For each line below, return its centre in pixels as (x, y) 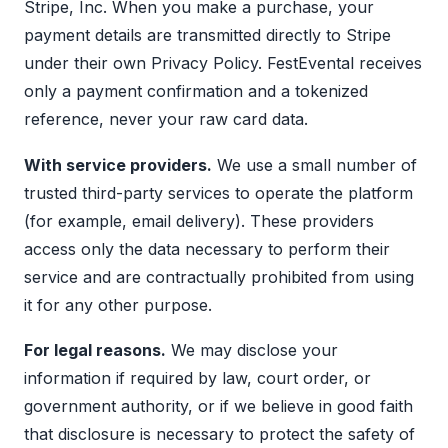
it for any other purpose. (118, 304)
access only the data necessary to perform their (207, 248)
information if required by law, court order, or (197, 378)
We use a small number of (314, 164)
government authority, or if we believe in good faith (218, 406)
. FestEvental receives (340, 63)
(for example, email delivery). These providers (199, 220)
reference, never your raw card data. (166, 119)
